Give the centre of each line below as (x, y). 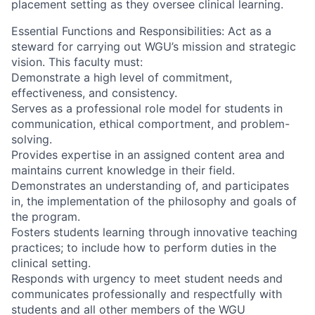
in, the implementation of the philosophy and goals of (154, 201)
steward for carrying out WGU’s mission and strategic (154, 46)
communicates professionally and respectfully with (147, 294)
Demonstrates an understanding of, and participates (150, 185)
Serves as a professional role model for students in (147, 108)
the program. (46, 216)
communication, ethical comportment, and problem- (150, 123)
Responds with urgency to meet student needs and (147, 278)
